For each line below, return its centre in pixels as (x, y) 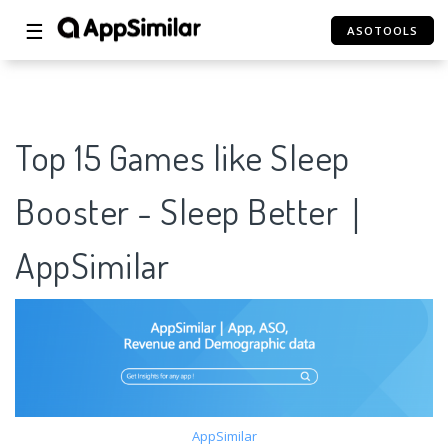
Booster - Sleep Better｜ (194, 211)
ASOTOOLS (383, 30)
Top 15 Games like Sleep (182, 157)
